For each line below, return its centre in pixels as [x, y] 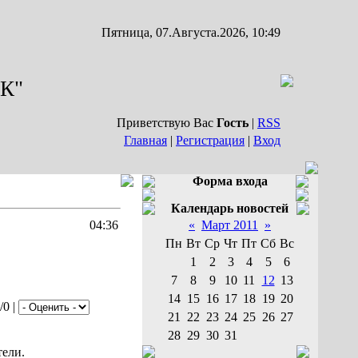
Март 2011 [230, 225]
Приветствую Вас [167, 123]
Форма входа [230, 181]
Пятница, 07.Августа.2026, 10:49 [191, 32]
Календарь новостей [230, 208]
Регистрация [210, 140]
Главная [145, 140]
